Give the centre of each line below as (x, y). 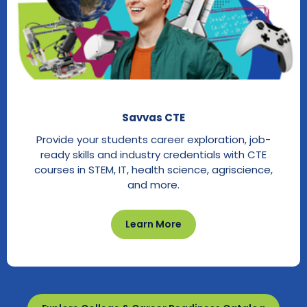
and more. (153, 184)
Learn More (153, 224)
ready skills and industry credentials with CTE (153, 154)
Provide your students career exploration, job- (153, 139)
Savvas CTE (153, 117)
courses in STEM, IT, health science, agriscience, (153, 169)
